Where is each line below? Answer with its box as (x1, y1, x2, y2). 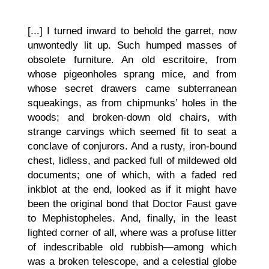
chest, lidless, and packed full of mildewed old (28, 155, 237, 167)
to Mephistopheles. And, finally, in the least (28, 213, 237, 225)
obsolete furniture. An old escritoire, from (28, 54, 237, 66)
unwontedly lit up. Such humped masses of (28, 40, 237, 52)
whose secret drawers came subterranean (28, 83, 237, 95)
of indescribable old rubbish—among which (28, 241, 237, 253)
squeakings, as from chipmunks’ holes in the (28, 97, 237, 109)
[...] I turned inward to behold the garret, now (28, 25, 237, 37)
